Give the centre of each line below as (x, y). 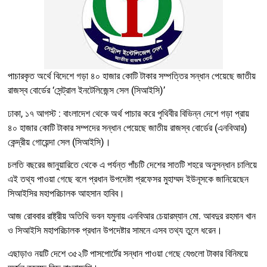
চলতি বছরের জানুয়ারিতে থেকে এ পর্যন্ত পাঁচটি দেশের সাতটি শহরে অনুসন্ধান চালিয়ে (132, 165)
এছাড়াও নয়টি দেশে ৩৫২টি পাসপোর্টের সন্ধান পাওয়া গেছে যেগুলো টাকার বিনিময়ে (128, 253)
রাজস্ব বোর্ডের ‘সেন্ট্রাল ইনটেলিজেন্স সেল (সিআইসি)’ (86, 91)
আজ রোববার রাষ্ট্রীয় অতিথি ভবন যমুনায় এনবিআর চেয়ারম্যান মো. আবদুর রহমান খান (132, 216)
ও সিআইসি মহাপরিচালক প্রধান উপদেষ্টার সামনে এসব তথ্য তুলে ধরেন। (115, 231)
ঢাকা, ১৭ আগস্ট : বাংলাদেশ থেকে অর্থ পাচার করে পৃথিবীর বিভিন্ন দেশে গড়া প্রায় (128, 113)
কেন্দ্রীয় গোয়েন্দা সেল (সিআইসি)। (59, 142)
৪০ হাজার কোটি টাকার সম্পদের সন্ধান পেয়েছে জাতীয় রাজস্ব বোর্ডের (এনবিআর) (128, 128)
